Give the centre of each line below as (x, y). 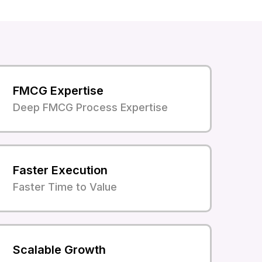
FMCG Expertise (58, 90)
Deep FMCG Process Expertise (91, 107)
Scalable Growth (60, 249)
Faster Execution (61, 170)
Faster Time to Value (65, 187)
